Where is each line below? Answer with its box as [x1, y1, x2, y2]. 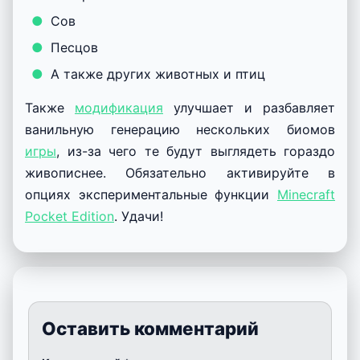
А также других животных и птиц [51, 65, 265, 82]
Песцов [51, 39, 98, 55]
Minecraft [277, 186, 335, 202]
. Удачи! [114, 207, 163, 224]
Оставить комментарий [42, 317, 259, 339]
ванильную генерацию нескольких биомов [25, 121, 335, 137]
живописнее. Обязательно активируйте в [25, 164, 335, 181]
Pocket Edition [25, 207, 114, 224]
